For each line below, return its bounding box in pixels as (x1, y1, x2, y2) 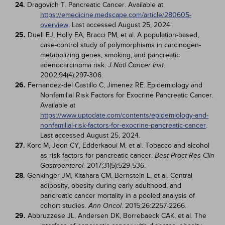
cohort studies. (40, 201, 88, 210)
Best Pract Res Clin (155, 152, 214, 159)
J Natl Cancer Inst (108, 61, 164, 69)
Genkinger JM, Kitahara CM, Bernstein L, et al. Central (27, 171, 192, 180)
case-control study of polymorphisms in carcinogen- (40, 41, 201, 49)
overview (40, 21, 68, 29)
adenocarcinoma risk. (40, 61, 108, 69)
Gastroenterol (40, 162, 83, 169)
